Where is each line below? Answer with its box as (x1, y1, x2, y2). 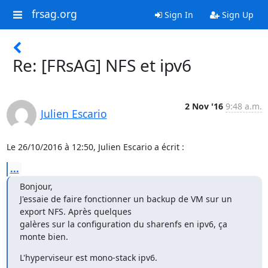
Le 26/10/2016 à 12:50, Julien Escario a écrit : (6, 141, 184, 153)
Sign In (162, 9, 193, 20)
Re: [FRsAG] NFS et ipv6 (13, 54, 191, 77)
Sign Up (219, 9, 254, 20)
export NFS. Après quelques (19, 206, 132, 217)
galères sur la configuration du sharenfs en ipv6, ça (19, 218, 227, 230)
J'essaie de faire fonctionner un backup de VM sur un (19, 193, 232, 205)
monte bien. (19, 231, 68, 242)
